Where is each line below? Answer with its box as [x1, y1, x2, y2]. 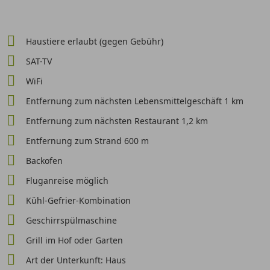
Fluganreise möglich [25, 175, 108, 186]
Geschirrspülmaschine [25, 215, 117, 226]
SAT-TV [25, 55, 52, 67]
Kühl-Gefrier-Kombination [25, 195, 131, 206]
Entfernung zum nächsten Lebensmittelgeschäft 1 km [25, 95, 243, 107]
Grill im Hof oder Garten [25, 234, 123, 246]
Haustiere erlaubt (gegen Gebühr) [25, 36, 163, 47]
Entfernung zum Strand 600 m [25, 135, 149, 146]
